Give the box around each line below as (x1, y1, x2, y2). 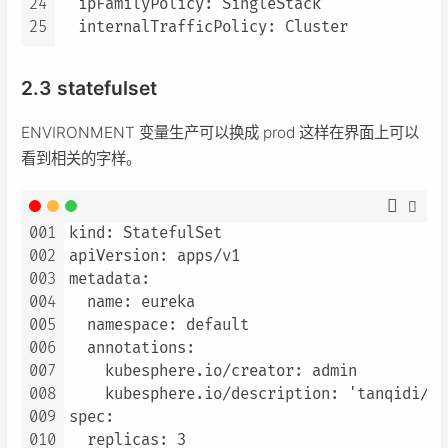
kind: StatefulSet (69, 224, 222, 244)
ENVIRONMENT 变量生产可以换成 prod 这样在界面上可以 (21, 122, 419, 142)
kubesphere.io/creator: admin (69, 362, 357, 382)
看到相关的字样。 (21, 148, 141, 168)
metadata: (69, 270, 150, 290)
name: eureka (69, 293, 195, 313)
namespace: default (69, 316, 249, 336)
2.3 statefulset (21, 75, 157, 100)
